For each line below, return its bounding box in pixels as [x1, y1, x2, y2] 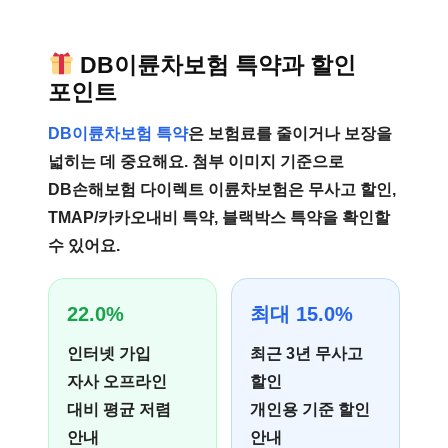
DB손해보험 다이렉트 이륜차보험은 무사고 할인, [48, 181, 396, 198]
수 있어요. [48, 237, 120, 254]
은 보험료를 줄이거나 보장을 [188, 125, 392, 142]
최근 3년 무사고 [250, 345, 363, 362]
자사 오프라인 [67, 373, 167, 390]
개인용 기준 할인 [250, 401, 370, 418]
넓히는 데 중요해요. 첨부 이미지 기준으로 [48, 153, 344, 170]
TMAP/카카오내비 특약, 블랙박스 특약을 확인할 [48, 209, 390, 226]
